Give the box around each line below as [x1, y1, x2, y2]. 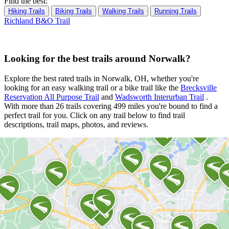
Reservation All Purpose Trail [4, 93, 99, 102]
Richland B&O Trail [4, 16, 70, 25]
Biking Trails [55, 7, 92, 15]
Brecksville [180, 83, 217, 93]
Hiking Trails [8, 7, 45, 15]
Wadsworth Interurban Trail [115, 93, 204, 102]
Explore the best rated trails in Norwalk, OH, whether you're [4, 74, 199, 83]
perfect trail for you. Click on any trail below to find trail [4, 111, 185, 120]
